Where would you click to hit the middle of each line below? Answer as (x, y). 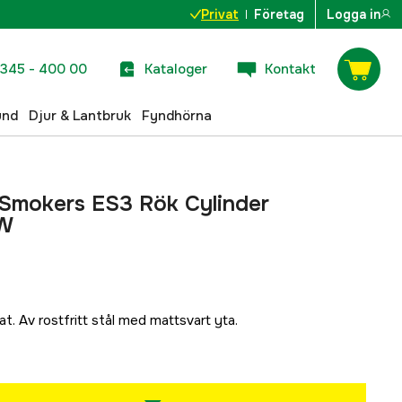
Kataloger (176, 69)
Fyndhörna (177, 115)
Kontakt (290, 69)
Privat (220, 14)
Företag (279, 14)
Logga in (354, 14)
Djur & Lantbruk (80, 115)
